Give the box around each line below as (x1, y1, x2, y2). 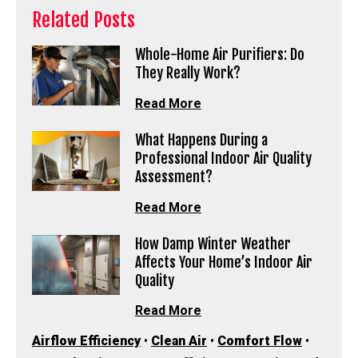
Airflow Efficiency (32, 333, 141, 349)
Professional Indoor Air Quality (134, 149, 312, 167)
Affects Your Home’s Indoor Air (134, 253, 312, 271)
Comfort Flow (217, 333, 302, 349)
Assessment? (134, 167, 213, 185)
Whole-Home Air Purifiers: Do (134, 46, 304, 64)
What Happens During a (134, 130, 268, 149)
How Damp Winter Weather (134, 234, 291, 253)
